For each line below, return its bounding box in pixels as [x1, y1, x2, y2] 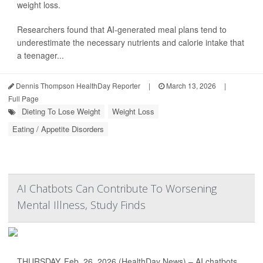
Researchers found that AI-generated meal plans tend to [17, 23, 227, 36]
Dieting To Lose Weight [22, 106, 100, 117]
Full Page [8, 93, 39, 104]
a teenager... [17, 49, 64, 62]
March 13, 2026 [164, 80, 216, 91]
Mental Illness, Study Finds [17, 198, 146, 213]
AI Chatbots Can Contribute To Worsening [17, 181, 217, 196]
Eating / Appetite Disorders [12, 123, 104, 135]
